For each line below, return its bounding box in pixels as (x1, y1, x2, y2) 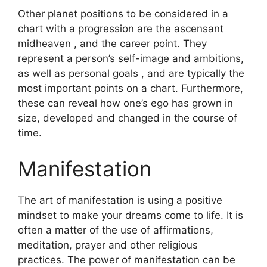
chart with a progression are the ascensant (18, 23, 223, 35)
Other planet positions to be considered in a (18, 8, 228, 20)
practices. (18, 253, 64, 266)
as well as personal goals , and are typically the (18, 67, 244, 79)
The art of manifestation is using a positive (18, 194, 222, 206)
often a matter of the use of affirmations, (18, 223, 213, 236)
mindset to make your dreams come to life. (18, 209, 223, 221)
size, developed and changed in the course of (18, 112, 237, 124)
